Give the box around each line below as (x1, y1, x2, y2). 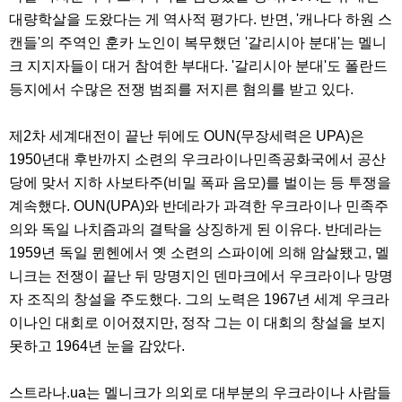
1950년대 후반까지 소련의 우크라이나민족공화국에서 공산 (9, 152, 386, 168)
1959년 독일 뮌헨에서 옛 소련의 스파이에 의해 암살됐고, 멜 (9, 245, 389, 261)
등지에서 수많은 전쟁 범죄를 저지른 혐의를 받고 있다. (9, 82, 357, 98)
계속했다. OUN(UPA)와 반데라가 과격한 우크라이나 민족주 (9, 198, 389, 214)
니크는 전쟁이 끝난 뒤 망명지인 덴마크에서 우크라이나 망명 (9, 268, 393, 284)
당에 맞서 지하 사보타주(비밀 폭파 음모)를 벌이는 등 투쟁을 (9, 175, 391, 191)
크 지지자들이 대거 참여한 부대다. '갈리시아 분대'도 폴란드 (9, 58, 388, 74)
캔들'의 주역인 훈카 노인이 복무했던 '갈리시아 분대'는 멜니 (9, 35, 387, 51)
